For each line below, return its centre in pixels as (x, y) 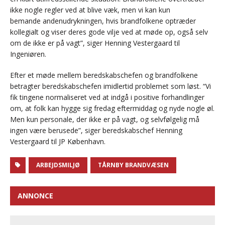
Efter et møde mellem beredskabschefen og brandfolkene (104, 75)
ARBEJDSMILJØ (58, 165)
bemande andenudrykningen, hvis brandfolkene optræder (103, 21)
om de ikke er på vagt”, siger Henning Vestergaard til (95, 43)
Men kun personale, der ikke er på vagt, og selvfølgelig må (105, 120)
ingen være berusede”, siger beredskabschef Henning (96, 131)
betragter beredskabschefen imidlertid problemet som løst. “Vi (110, 86)
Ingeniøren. (28, 54)
